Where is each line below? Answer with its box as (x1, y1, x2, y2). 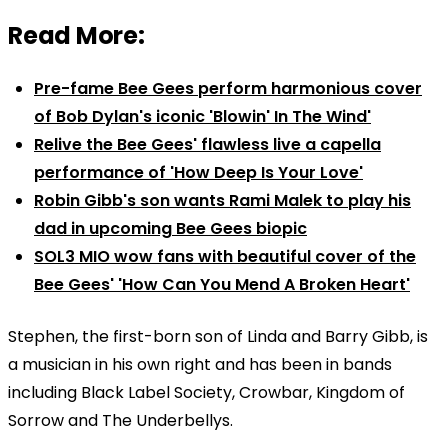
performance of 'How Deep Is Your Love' (34, 160, 363, 184)
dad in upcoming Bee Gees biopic (34, 216, 307, 240)
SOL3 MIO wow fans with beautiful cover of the (34, 244, 416, 268)
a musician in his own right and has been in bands (8, 352, 392, 376)
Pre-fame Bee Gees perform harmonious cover (34, 76, 422, 100)
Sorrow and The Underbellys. (8, 408, 233, 432)
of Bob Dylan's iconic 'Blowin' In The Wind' (34, 104, 371, 128)
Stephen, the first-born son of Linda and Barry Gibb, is (8, 324, 428, 348)
